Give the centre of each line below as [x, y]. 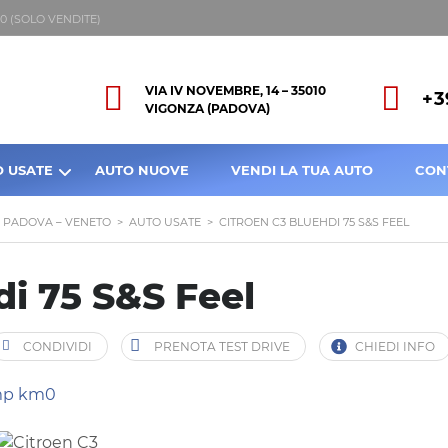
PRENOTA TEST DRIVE [222, 346]
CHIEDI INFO [395, 346]
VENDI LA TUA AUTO [302, 169]
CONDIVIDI [57, 346]
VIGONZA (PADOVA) [207, 109]
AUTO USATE [165, 221]
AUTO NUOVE [142, 169]
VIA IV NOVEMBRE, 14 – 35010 [235, 91]
